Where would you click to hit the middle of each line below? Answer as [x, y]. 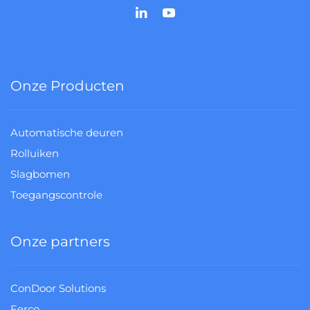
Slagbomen [40, 174]
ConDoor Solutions [58, 288]
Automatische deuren [67, 133]
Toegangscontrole [56, 195]
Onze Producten [67, 86]
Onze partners [60, 241]
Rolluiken [35, 153]
